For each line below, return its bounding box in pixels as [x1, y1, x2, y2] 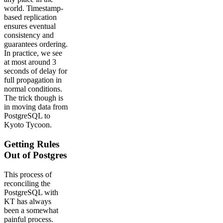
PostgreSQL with [4, 188, 58, 197]
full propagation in [4, 76, 62, 85]
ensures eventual [4, 22, 56, 31]
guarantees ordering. [4, 40, 68, 49]
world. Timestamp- [4, 4, 63, 13]
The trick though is [4, 94, 63, 103]
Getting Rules [4, 139, 59, 150]
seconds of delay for [4, 67, 67, 76]
